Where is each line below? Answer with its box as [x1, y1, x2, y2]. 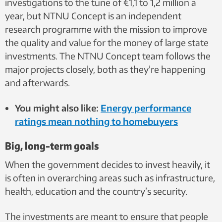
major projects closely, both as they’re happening [5, 63, 206, 75]
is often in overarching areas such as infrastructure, [5, 171, 215, 183]
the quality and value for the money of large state [5, 36, 209, 48]
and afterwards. [5, 76, 70, 88]
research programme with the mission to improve [5, 23, 207, 35]
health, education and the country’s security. [5, 185, 187, 197]
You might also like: [15, 102, 101, 113]
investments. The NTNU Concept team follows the [5, 50, 211, 61]
